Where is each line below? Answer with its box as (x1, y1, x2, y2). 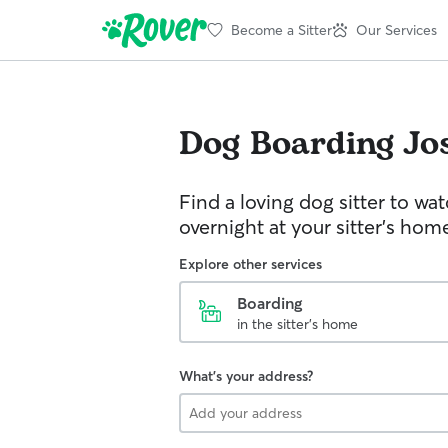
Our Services (356, 20, 437, 39)
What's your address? (179, 367, 313, 385)
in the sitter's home (237, 315, 358, 333)
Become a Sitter (231, 20, 332, 39)
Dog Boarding (179, 120, 394, 169)
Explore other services (179, 255, 322, 273)
